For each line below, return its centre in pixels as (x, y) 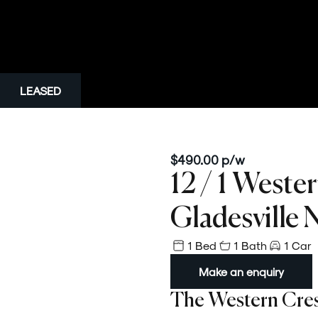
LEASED (40, 91)
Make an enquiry (241, 272)
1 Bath (250, 245)
